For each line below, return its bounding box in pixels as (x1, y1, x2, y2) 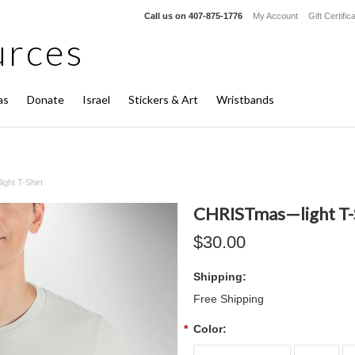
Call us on (144, 11, 189, 21)
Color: (193, 323, 227, 335)
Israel (82, 93, 110, 106)
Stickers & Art (128, 93, 198, 106)
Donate (27, 93, 64, 106)
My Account (253, 11, 298, 21)
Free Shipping (193, 292, 264, 305)
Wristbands (216, 93, 274, 106)
